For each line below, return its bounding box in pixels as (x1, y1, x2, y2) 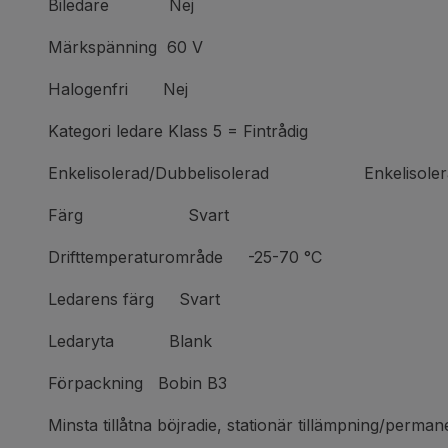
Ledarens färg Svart (48, 289, 220, 309)
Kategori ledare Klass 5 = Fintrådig (48, 121, 308, 141)
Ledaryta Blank (48, 331, 212, 351)
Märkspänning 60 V (48, 37, 203, 57)
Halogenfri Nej (48, 79, 188, 99)
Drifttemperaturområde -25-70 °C (48, 247, 322, 267)
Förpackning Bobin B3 (48, 373, 227, 393)
